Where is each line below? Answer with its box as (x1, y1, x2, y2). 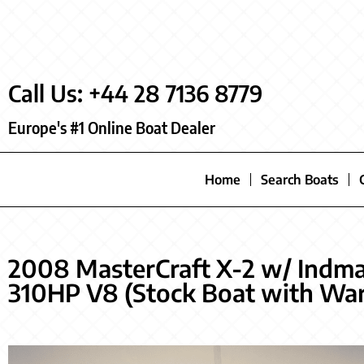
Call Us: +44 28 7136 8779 (8, 78, 262, 107)
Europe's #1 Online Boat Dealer (8, 118, 215, 137)
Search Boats (260, 171, 339, 188)
